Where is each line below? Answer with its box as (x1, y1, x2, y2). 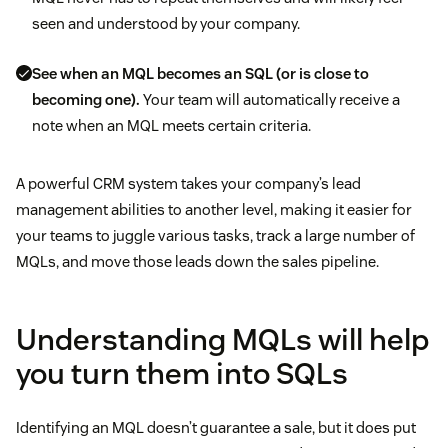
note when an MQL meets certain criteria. (32, 116, 311, 136)
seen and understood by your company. (32, 14, 300, 34)
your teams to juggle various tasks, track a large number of (16, 226, 415, 246)
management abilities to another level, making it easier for (16, 200, 412, 220)
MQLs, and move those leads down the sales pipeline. (16, 252, 379, 272)
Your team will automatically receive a (140, 90, 400, 110)
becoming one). (32, 90, 140, 110)
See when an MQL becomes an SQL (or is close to (32, 64, 369, 84)
